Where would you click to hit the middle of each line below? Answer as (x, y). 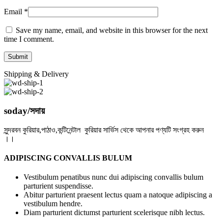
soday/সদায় (24, 111)
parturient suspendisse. (58, 186)
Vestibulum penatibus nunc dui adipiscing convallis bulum (113, 177)
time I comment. (29, 39)
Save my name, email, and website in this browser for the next (112, 30)
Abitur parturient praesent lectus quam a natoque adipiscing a (118, 195)
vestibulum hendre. (53, 204)
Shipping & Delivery (36, 74)
